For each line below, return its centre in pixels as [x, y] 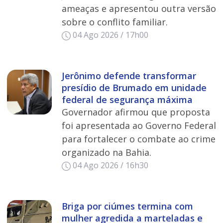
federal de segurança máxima [127, 100]
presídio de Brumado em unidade [134, 88]
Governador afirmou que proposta [136, 112]
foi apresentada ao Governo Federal [139, 126]
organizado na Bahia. [106, 153]
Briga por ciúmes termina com [127, 206]
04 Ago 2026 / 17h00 [111, 35]
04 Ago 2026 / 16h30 [111, 166]
